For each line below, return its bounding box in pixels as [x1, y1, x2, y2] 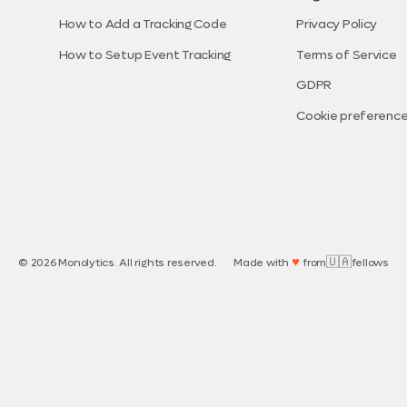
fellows [351, 255, 389, 271]
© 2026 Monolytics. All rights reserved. [18, 255, 217, 271]
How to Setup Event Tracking [58, 45, 232, 64]
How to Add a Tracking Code [58, 15, 227, 33]
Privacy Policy [296, 15, 378, 33]
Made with [233, 255, 289, 271]
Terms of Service [296, 45, 397, 64]
